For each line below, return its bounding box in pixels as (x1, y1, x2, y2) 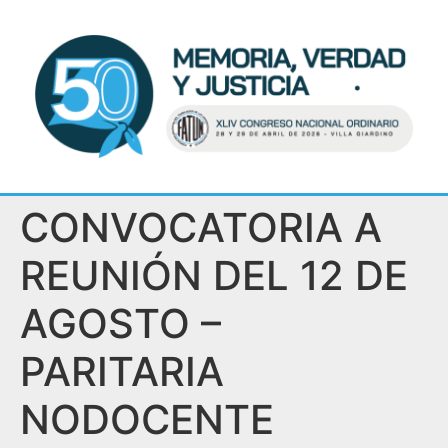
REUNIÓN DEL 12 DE (20, 251, 408, 301)
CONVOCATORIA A (20, 203, 382, 253)
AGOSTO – (20, 299, 221, 349)
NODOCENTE (20, 395, 274, 445)
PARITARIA (20, 347, 224, 397)
